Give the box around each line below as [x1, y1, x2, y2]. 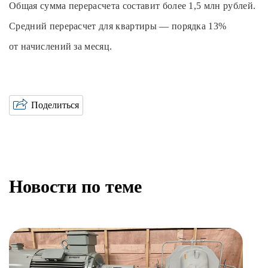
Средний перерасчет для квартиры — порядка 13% [9, 21, 227, 32]
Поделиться [31, 100, 79, 111]
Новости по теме [9, 176, 142, 197]
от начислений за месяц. [9, 41, 112, 52]
